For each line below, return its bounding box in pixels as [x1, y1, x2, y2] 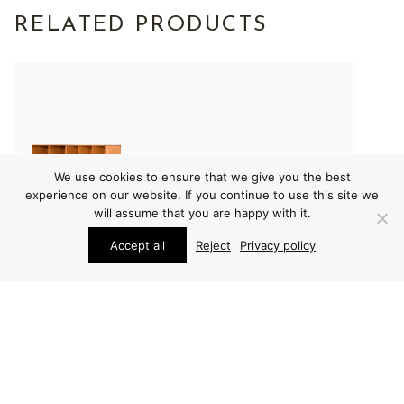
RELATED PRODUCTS [14, 14, 269, 36]
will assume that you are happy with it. [93, 206, 311, 220]
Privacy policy [240, 238, 316, 252]
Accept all [110, 238, 165, 252]
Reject [196, 238, 231, 252]
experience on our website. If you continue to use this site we [25, 188, 379, 202]
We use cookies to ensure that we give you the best [53, 170, 351, 184]
